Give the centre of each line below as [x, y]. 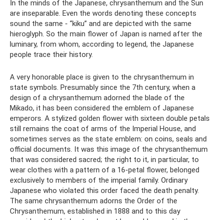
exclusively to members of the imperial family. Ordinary [99, 180]
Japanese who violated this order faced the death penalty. [104, 190]
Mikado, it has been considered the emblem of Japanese [102, 108]
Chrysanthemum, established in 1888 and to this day [95, 211]
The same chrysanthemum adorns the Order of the [94, 201]
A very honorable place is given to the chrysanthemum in [102, 77]
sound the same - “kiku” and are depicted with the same [101, 23]
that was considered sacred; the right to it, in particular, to [104, 159]
